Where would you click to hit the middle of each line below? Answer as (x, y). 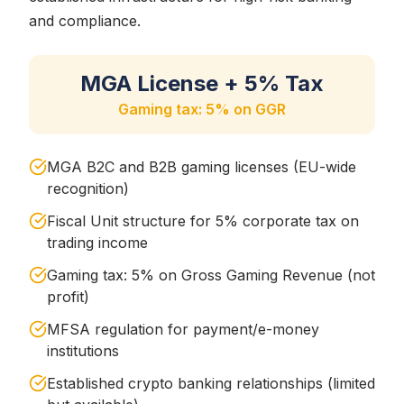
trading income (97, 243)
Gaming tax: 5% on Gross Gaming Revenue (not (211, 275)
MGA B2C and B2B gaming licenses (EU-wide (202, 167)
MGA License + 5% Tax (202, 83)
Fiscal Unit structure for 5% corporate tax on (203, 221)
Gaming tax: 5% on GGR (202, 109)
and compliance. (85, 21)
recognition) (88, 188)
